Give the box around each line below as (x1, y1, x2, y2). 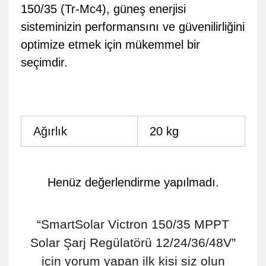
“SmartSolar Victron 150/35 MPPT (37, 217, 229, 231)
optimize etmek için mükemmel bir (21, 38, 200, 51)
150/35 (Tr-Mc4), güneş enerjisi (21, 2, 186, 15)
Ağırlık (33, 125, 67, 138)
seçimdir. (21, 56, 68, 69)
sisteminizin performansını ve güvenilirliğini (21, 20, 245, 33)
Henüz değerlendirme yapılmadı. (47, 176, 219, 189)
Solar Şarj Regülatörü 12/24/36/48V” (30, 236, 236, 249)
